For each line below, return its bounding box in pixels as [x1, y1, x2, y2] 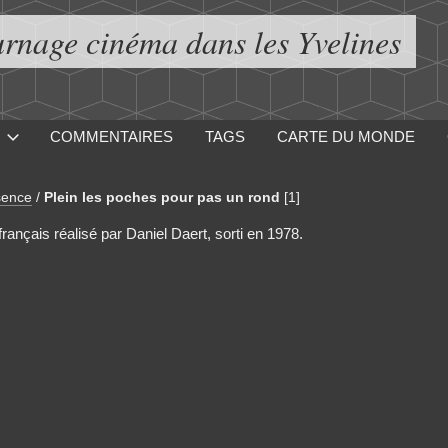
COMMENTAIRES [49, 128, 173, 145]
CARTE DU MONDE [276, 128, 415, 145]
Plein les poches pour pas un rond [43, 189, 280, 205]
